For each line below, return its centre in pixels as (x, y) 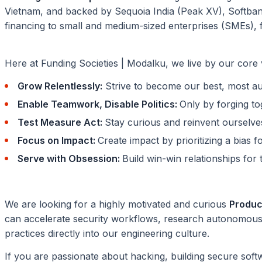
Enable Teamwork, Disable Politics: (99, 104)
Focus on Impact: (58, 140)
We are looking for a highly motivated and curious (117, 204)
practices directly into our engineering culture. (107, 233)
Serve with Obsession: (70, 158)
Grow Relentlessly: (60, 86)
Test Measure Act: (61, 122)
